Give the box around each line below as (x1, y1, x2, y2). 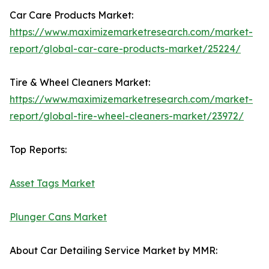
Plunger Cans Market (10, 211, 107, 223)
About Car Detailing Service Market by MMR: (10, 244, 217, 257)
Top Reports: (10, 144, 67, 156)
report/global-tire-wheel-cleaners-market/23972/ (10, 110, 244, 122)
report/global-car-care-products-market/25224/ (10, 43, 241, 55)
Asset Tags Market (10, 177, 95, 190)
